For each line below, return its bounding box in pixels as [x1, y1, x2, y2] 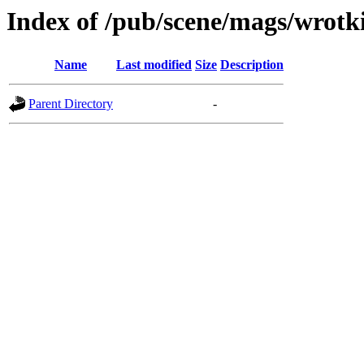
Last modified [116, 58, 192, 72]
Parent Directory [28, 97, 113, 111]
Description [220, 58, 284, 72]
